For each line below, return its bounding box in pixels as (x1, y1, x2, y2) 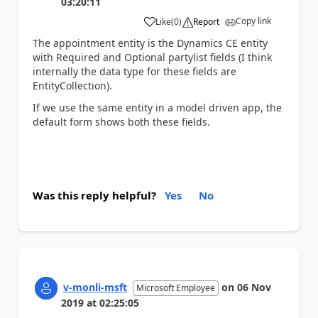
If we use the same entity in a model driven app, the (33, 100, 282, 114)
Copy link (236, 15, 271, 28)
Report (193, 16, 219, 28)
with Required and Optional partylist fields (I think (33, 50, 272, 65)
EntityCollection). (33, 79, 112, 93)
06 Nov (237, 280, 271, 295)
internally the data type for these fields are (33, 65, 236, 79)
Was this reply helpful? (33, 188, 156, 203)
